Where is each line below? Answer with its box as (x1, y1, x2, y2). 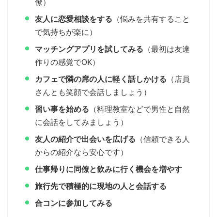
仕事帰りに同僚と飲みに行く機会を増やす (35, 164, 182, 174)
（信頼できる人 (136, 134, 190, 144)
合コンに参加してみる (35, 198, 112, 208)
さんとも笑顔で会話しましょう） (35, 87, 151, 97)
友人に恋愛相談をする (35, 14, 112, 24)
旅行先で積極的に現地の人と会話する (35, 181, 167, 191)
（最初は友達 (143, 44, 190, 54)
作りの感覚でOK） (35, 57, 100, 67)
